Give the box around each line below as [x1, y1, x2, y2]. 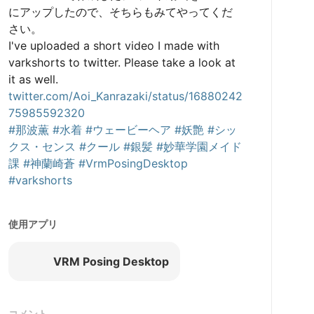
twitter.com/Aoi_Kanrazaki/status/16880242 [8, 89, 243, 103]
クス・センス [8, 139, 76, 153]
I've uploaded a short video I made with [8, 39, 219, 53]
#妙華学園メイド [156, 139, 242, 153]
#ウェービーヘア [85, 123, 171, 137]
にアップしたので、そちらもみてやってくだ [8, 5, 233, 19]
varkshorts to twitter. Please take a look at [8, 55, 235, 69]
